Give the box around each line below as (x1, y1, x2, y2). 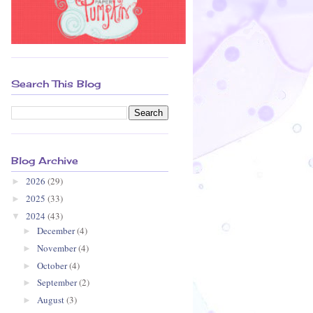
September (36, 276, 79, 289)
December (36, 224, 77, 238)
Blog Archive (11, 154, 78, 166)
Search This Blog (11, 78, 101, 90)
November (36, 241, 78, 254)
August (36, 293, 66, 307)
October (36, 259, 69, 272)
